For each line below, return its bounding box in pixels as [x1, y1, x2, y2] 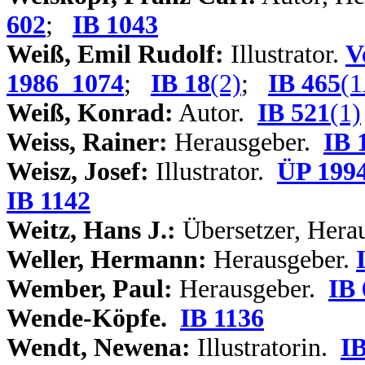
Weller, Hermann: [7, 245, 207, 274]
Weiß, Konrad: [7, 99, 174, 127]
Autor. [174, 99, 257, 127]
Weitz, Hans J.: [7, 216, 176, 244]
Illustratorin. [191, 333, 341, 362]
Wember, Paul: [7, 275, 173, 303]
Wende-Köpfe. [7, 304, 167, 332]
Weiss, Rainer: [7, 128, 168, 156]
